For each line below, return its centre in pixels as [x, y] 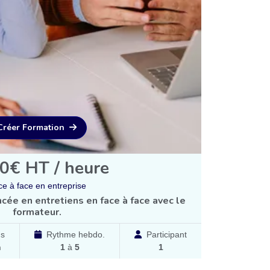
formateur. [37, 212]
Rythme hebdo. [76, 235]
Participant [167, 235]
